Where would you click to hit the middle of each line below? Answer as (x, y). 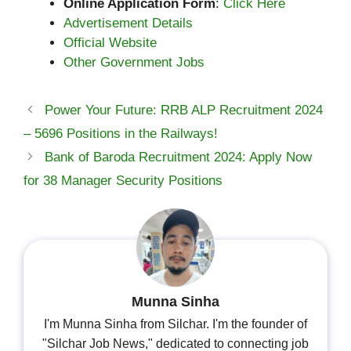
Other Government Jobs (134, 63)
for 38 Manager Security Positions (123, 181)
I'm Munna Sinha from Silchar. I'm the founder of (175, 324)
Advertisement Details (128, 24)
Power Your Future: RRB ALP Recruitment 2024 (184, 110)
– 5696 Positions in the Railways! (121, 134)
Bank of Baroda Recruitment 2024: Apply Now (179, 157)
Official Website (110, 43)
